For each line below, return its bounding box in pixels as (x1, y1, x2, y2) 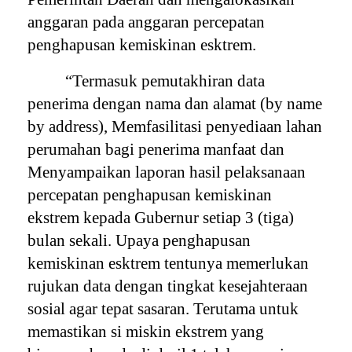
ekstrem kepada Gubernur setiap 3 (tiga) (27, 207, 295, 227)
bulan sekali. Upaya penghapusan (27, 230, 251, 250)
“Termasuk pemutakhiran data (65, 71, 266, 90)
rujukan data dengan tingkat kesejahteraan (27, 276, 309, 295)
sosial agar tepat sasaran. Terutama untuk (27, 299, 299, 318)
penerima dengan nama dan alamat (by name (27, 93, 323, 113)
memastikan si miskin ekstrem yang (27, 321, 265, 341)
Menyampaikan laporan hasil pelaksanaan (27, 162, 306, 181)
